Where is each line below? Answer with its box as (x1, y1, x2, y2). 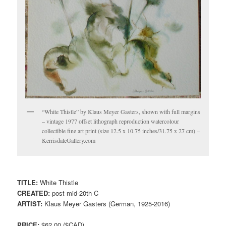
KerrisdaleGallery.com (42, 136, 96, 144)
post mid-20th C (50, 188, 99, 198)
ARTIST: (17, 199, 43, 209)
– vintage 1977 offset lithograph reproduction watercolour (42, 117, 180, 125)
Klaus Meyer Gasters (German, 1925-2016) (42, 199, 171, 209)
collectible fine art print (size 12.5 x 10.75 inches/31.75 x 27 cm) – (42, 126, 200, 135)
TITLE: (17, 178, 38, 188)
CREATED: (17, 188, 50, 198)
